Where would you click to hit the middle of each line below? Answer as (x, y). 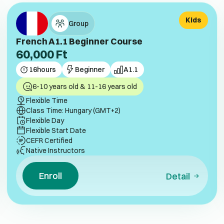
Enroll (50, 175)
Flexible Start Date (56, 130)
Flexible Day (45, 120)
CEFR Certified (49, 140)
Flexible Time (47, 100)
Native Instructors (56, 150)
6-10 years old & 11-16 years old (85, 86)
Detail (178, 176)
